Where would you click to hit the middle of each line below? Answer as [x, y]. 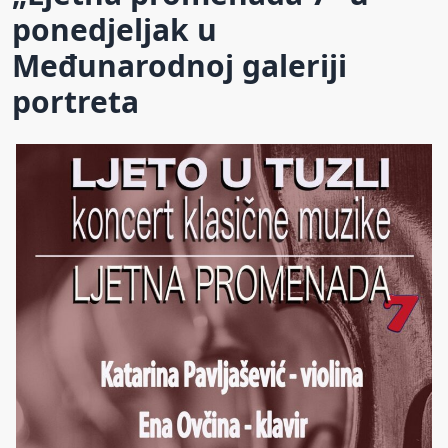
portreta [75, 101]
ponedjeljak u [114, 29]
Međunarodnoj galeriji [179, 65]
